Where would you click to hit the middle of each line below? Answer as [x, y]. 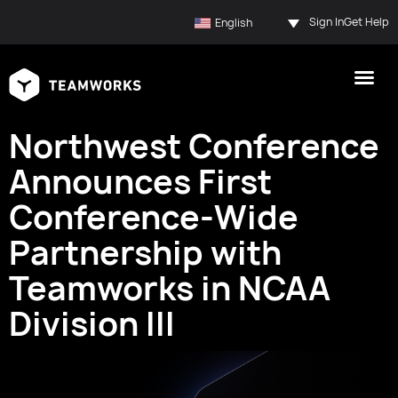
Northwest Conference [194, 146]
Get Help [366, 22]
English [233, 22]
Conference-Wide [154, 217]
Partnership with [145, 253]
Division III [92, 324]
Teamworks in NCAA [170, 288]
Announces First [140, 182]
